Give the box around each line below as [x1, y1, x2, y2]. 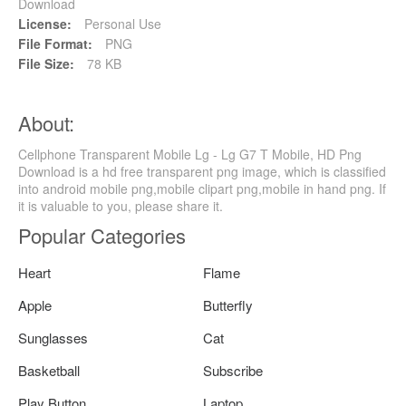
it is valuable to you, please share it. [18, 197, 223, 216]
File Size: [18, 54, 74, 73]
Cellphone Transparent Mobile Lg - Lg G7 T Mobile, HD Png [18, 145, 362, 164]
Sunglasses [18, 328, 88, 348]
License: [18, 14, 72, 34]
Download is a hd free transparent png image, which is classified [18, 162, 386, 181]
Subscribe [203, 361, 263, 381]
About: [18, 109, 74, 138]
